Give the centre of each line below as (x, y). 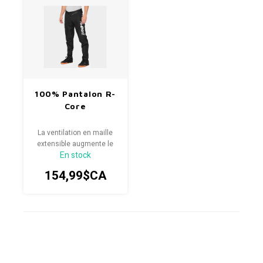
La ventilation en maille (75, 133)
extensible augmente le (75, 144)
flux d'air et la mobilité (75, 155)
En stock (75, 155)
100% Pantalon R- (75, 93)
